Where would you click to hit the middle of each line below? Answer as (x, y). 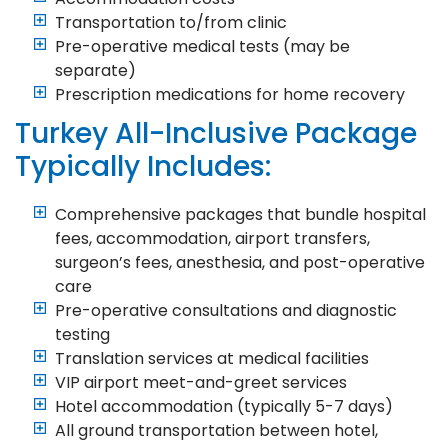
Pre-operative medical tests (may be (202, 46)
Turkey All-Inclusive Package (216, 133)
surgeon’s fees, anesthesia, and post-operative (240, 262)
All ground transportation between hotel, (216, 430)
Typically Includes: (143, 166)
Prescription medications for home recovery (230, 94)
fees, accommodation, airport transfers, (212, 238)
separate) (95, 70)
